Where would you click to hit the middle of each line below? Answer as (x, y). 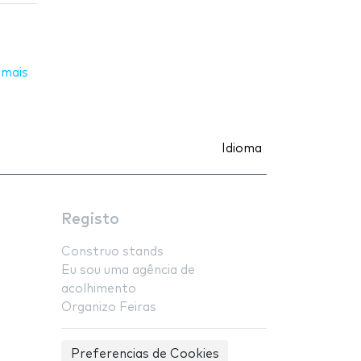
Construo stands (112, 251)
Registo (90, 219)
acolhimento (99, 288)
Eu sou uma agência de (128, 270)
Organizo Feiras (109, 307)
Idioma (242, 148)
